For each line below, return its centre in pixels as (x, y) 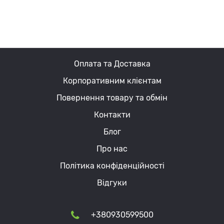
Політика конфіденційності (112, 166)
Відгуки (112, 183)
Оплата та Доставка (112, 64)
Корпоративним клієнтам (112, 81)
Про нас (112, 149)
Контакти (112, 115)
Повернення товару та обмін (112, 98)
